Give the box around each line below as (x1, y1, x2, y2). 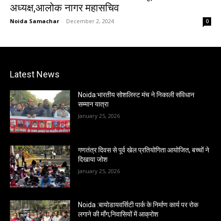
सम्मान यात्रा (78, 100, 109, 108)
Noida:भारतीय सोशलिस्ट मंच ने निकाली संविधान (78, 91, 195, 99)
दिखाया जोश (78, 155, 108, 163)
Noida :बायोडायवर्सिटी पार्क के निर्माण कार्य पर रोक (78, 201, 199, 209)
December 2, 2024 (66, 17, 114, 25)
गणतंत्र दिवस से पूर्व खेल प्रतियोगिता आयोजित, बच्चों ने (78, 146, 210, 154)
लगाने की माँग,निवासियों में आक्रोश (78, 210, 159, 219)
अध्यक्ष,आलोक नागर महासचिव (10, 2, 119, 14)
